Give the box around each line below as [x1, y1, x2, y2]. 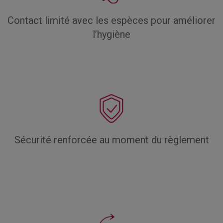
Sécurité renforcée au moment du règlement [14, 134, 209, 146]
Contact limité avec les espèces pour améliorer [7, 14, 216, 26]
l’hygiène [93, 28, 130, 40]
